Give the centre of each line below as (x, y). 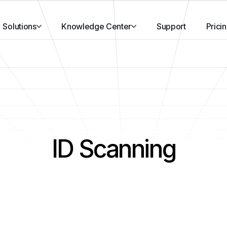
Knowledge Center (97, 26)
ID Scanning (113, 149)
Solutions (20, 26)
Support (171, 26)
